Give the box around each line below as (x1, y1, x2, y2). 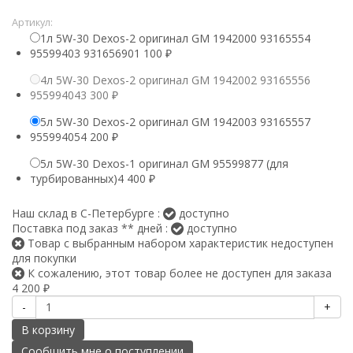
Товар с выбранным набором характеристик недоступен (24, 235, 333, 251)
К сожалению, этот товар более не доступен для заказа (24, 265, 332, 281)
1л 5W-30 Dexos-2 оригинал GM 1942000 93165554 (40, 30, 310, 46)
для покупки (12, 250, 76, 266)
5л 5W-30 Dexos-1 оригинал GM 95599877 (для (40, 155, 288, 171)
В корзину (21, 321, 75, 337)
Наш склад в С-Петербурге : (12, 205, 163, 221)
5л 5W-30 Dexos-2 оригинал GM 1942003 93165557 (40, 113, 310, 129)
